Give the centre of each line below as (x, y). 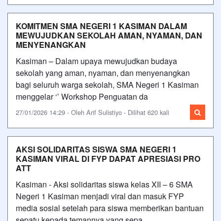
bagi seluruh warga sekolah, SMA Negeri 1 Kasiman (107, 84)
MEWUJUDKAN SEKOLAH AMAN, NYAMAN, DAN (109, 35)
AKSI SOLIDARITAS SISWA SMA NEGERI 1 (96, 149)
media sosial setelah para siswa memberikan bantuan (110, 208)
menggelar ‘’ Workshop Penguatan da (82, 96)
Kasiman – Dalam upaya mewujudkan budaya (96, 61)
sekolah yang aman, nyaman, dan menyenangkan (103, 73)
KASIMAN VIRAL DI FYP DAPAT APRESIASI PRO (108, 158)
